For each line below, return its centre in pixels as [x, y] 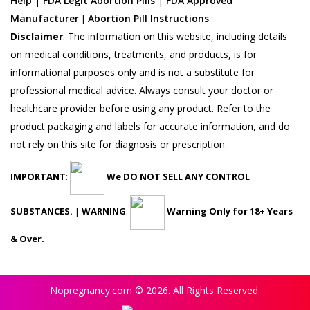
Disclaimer [37, 36]
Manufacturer [45, 18]
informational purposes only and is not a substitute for [133, 72]
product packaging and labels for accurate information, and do [150, 126]
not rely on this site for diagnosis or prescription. [120, 144]
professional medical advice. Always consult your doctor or [142, 90]
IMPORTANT [38, 176]
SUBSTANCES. [42, 211]
